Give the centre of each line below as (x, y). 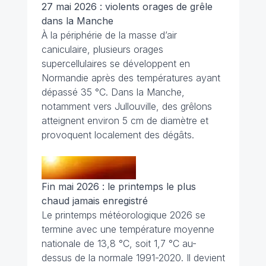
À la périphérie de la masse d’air (109, 35)
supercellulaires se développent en (115, 64)
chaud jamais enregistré (94, 201)
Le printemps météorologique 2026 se (123, 215)
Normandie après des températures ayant (131, 78)
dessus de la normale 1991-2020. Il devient (133, 258)
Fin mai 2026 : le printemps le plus (118, 187)
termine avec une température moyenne (128, 229)
